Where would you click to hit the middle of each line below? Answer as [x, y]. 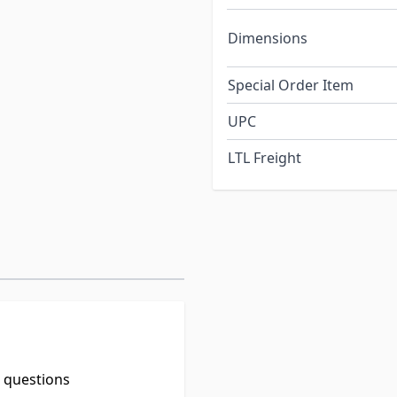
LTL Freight [265, 158]
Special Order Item [291, 86]
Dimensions [268, 39]
